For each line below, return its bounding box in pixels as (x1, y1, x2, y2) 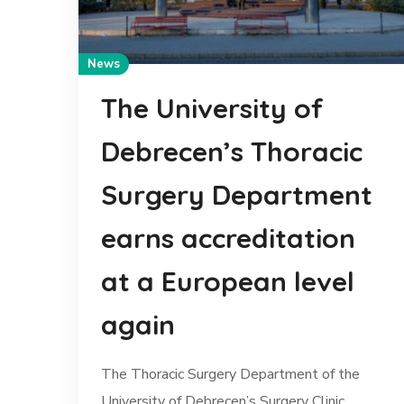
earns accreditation (101, 221, 355, 256)
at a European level (101, 264, 354, 299)
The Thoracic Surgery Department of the (101, 364, 360, 385)
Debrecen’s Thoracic (101, 134, 363, 170)
